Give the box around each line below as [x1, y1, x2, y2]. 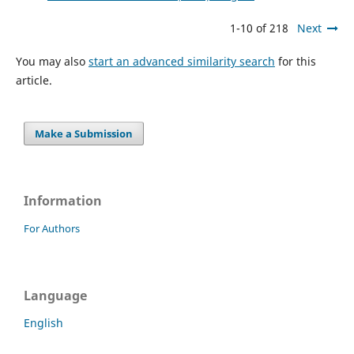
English [24, 314, 63, 330]
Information [24, 191, 102, 209]
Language [24, 286, 87, 304]
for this [274, 53, 316, 69]
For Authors [24, 220, 80, 235]
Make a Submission [35, 126, 134, 141]
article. [15, 72, 52, 88]
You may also [15, 53, 88, 69]
